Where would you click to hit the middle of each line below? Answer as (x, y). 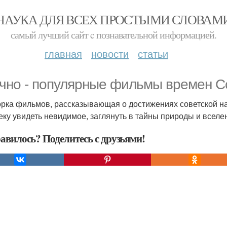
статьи (153, 53)
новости (110, 53)
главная (63, 53)
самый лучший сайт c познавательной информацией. (113, 35)
